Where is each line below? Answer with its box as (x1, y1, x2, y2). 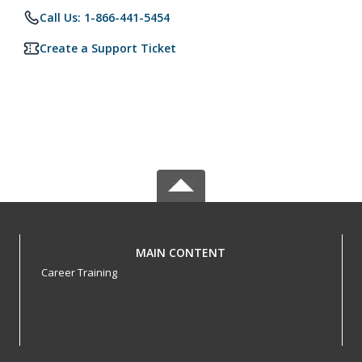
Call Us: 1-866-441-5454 (40, 10, 170, 25)
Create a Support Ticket (40, 40, 176, 56)
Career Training (40, 265, 117, 280)
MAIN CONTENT (136, 245, 226, 260)
